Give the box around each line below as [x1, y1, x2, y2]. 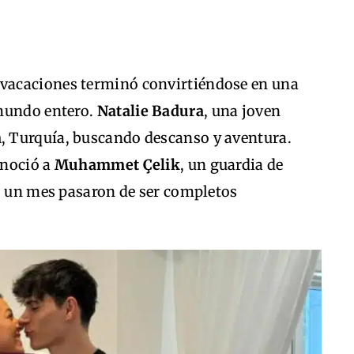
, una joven [203, 102, 281, 120]
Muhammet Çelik [54, 156, 181, 174]
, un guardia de [180, 156, 284, 174]
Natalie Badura [96, 102, 204, 120]
